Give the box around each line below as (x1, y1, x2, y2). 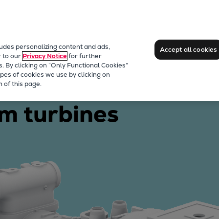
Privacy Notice (22, 52, 67, 60)
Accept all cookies (159, 45, 218, 54)
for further (67, 52, 102, 60)
